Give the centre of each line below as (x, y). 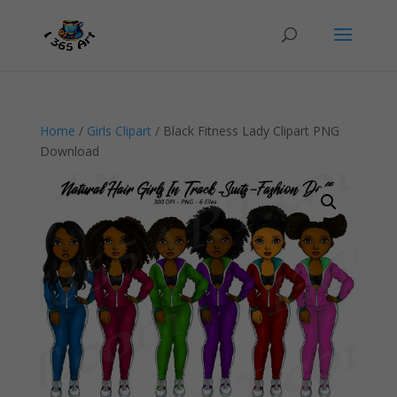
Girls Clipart (119, 131)
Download (69, 151)
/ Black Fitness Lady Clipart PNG (245, 131)
